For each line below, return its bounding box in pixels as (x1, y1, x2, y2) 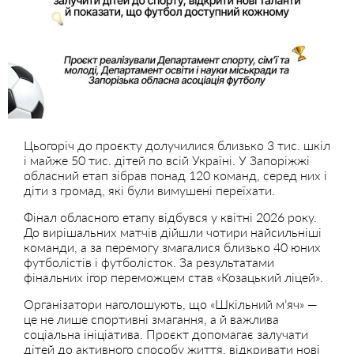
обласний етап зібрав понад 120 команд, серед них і (24, 167, 327, 183)
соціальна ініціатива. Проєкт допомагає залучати (24, 326, 308, 341)
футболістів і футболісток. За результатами (24, 254, 274, 269)
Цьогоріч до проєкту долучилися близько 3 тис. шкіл (24, 137, 330, 153)
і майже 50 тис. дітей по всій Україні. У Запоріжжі (24, 152, 310, 168)
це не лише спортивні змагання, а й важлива (24, 311, 279, 326)
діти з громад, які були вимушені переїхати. (24, 182, 275, 198)
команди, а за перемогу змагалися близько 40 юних (24, 239, 321, 254)
